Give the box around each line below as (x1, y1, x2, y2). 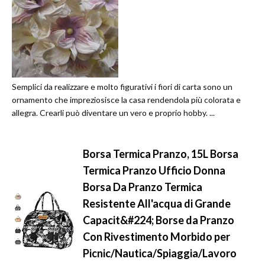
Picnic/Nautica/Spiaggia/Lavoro (83, 247, 237, 260)
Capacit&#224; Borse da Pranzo (83, 214, 234, 227)
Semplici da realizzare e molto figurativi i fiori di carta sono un (12, 82, 232, 92)
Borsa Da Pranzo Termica (83, 180, 202, 194)
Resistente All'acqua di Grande (83, 197, 231, 211)
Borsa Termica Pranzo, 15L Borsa (83, 147, 238, 161)
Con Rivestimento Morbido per (83, 230, 230, 244)
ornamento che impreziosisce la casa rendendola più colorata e (12, 95, 241, 105)
